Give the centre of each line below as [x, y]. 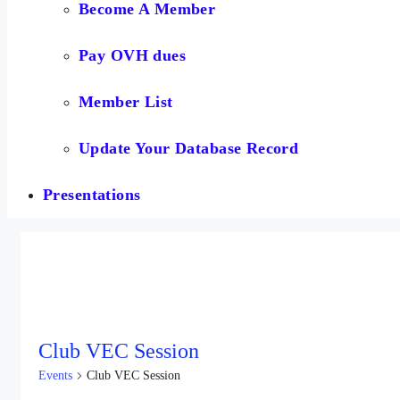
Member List [126, 102]
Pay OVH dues [133, 55]
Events [55, 376]
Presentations [92, 195]
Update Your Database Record [189, 148]
